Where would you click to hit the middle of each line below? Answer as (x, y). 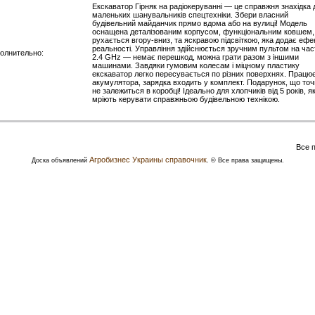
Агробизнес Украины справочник (148, 160)
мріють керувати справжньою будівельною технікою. (186, 99)
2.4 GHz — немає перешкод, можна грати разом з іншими (195, 57)
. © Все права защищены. (245, 160)
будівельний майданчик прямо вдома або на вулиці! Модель (200, 23)
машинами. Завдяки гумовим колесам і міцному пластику (196, 65)
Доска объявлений (60, 160)
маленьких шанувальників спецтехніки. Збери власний (190, 15)
